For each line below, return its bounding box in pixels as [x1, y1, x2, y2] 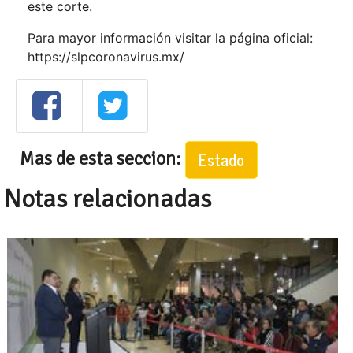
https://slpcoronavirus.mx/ [28, 49, 184, 65]
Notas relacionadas [4, 183, 211, 214]
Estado [199, 146, 244, 173]
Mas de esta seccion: [20, 146, 185, 170]
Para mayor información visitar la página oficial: [28, 30, 313, 46]
